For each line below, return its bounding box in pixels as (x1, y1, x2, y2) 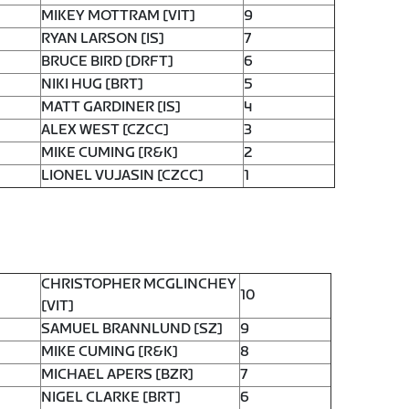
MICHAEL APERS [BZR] (41, 365, 194, 383)
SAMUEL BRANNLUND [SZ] (41, 320, 223, 338)
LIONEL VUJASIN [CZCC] (41, 167, 204, 185)
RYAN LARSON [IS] (41, 30, 164, 48)
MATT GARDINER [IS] (41, 99, 181, 117)
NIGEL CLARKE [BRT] (41, 388, 181, 406)
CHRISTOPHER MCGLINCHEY (41, 275, 236, 293)
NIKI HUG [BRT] (41, 76, 143, 94)
